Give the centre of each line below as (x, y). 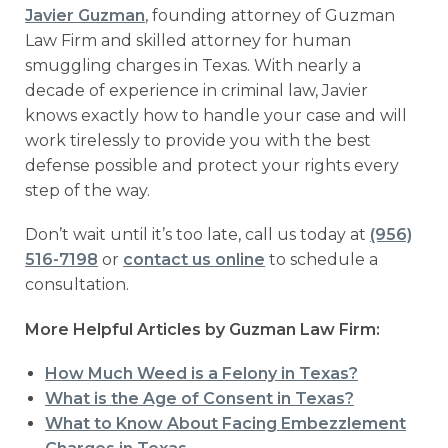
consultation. (79, 285)
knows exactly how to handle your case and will (216, 116)
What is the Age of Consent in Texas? (199, 398)
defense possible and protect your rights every (212, 166)
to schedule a (321, 260)
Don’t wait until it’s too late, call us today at (197, 235)
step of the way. (87, 191)
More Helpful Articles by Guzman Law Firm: (204, 329)
